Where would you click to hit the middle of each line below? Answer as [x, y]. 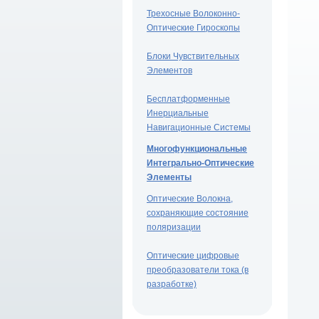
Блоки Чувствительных [193, 56]
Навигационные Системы [199, 127]
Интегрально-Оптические [200, 163]
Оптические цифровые [193, 256]
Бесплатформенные [188, 99]
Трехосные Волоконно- [193, 14]
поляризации [174, 227]
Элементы [169, 177]
